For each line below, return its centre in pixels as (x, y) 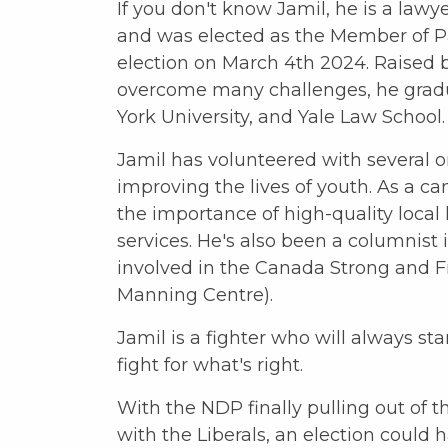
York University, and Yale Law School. (281, 117)
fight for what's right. (210, 365)
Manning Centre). (195, 295)
